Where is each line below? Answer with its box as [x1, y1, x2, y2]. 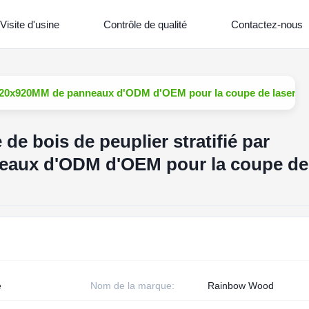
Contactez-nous [231, 18, 303, 30]
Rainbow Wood [207, 280, 274, 291]
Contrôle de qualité [103, 18, 188, 30]
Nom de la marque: [90, 280, 175, 291]
